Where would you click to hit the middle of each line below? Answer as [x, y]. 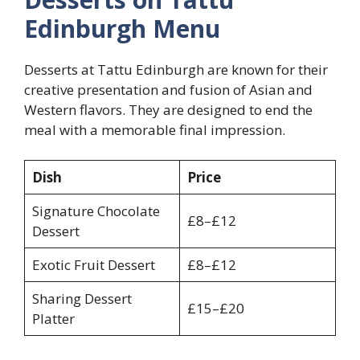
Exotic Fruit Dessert [93, 265]
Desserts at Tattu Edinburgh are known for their [176, 69]
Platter [53, 319]
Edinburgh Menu [122, 28]
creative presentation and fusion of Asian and [168, 89]
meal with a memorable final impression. [155, 129]
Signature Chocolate [96, 211]
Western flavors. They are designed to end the [168, 109]
